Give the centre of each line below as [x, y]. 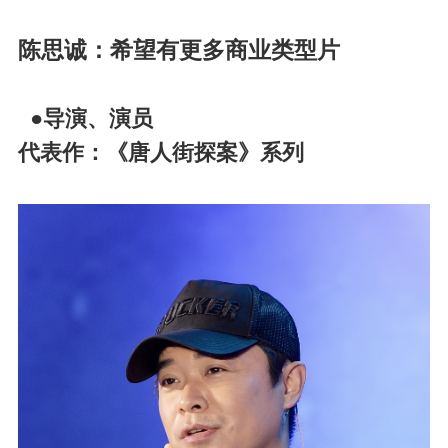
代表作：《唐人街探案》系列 [160, 152]
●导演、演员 [85, 118]
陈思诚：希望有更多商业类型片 [178, 49]
